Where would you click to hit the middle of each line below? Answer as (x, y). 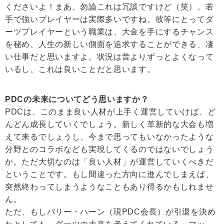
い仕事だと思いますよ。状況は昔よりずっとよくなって (109, 57)
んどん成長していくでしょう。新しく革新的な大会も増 (109, 124)
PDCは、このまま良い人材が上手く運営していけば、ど (110, 112)
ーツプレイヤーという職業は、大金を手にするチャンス (109, 32)
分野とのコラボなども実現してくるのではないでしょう (109, 149)
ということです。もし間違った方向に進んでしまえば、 (109, 174)
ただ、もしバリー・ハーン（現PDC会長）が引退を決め (110, 212)
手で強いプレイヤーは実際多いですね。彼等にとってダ (109, 19)
